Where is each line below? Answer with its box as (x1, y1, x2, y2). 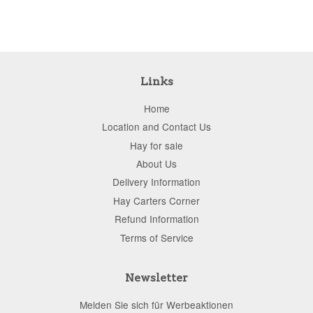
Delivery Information (112, 175, 201, 189)
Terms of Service (119, 230, 194, 245)
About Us (136, 156, 177, 170)
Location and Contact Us (102, 119, 211, 134)
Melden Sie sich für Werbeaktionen (80, 297, 233, 312)
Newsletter (125, 270, 188, 284)
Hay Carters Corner (113, 193, 200, 208)
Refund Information (114, 212, 199, 226)
